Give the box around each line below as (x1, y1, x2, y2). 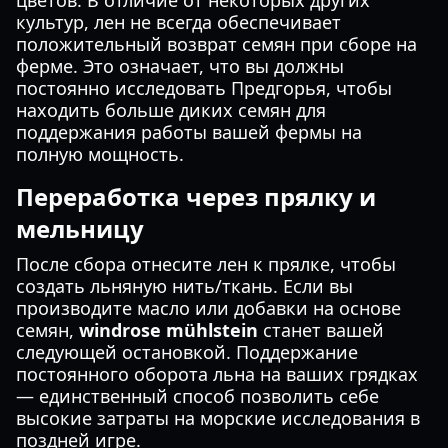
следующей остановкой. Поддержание (16, 340, 358, 364)
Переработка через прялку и (16, 180, 376, 213)
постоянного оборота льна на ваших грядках (16, 362, 418, 386)
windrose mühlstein (79, 318, 258, 342)
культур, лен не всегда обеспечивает (16, 10, 341, 34)
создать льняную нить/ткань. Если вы (16, 274, 353, 298)
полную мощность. (16, 142, 184, 166)
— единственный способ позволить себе (16, 384, 379, 408)
